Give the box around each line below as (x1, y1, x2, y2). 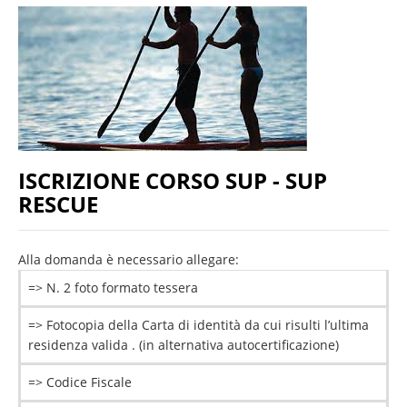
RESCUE (18, 188, 98, 219)
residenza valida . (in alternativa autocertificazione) (28, 335, 342, 353)
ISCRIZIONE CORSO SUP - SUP (18, 164, 327, 195)
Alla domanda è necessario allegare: (18, 250, 239, 268)
